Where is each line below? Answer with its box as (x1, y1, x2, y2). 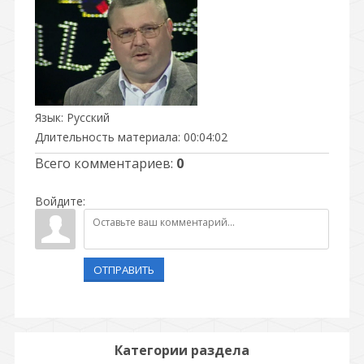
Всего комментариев (35, 154, 171, 172)
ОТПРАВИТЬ (93, 262, 154, 277)
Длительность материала (35, 128, 178, 145)
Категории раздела (115, 340, 249, 359)
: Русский (61, 109, 110, 125)
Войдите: (35, 193, 85, 209)
